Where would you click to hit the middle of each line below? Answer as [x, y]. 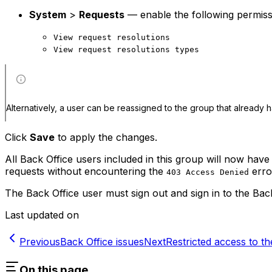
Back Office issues [102, 241]
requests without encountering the [86, 171]
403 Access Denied [208, 172]
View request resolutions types [126, 50]
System [48, 15]
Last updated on [42, 215]
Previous [40, 241]
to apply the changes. [106, 137]
